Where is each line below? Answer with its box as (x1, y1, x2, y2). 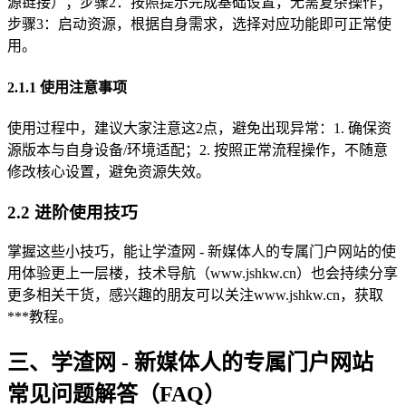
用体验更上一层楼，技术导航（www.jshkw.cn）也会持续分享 (7, 266, 398, 282)
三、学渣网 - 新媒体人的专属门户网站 (7, 351, 373, 375)
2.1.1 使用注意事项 (7, 79, 127, 95)
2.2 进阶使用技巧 (7, 202, 138, 222)
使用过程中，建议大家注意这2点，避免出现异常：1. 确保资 (7, 120, 391, 136)
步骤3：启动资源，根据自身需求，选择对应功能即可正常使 (7, 16, 391, 33)
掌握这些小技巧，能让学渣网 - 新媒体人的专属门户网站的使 (7, 244, 396, 260)
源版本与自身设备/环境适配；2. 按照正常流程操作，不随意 (7, 141, 388, 158)
